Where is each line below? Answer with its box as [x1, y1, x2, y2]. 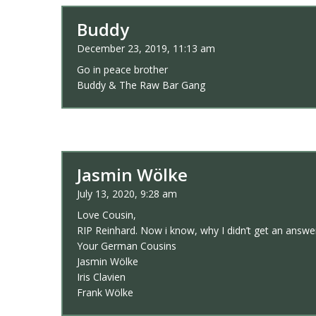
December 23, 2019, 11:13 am [77, 42, 215, 56]
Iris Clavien [77, 270, 126, 284]
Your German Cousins [77, 239, 176, 253]
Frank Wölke [77, 286, 133, 300]
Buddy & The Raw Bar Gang [77, 78, 205, 92]
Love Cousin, [77, 208, 136, 222]
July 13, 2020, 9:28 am [77, 187, 177, 201]
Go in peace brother [77, 63, 168, 77]
